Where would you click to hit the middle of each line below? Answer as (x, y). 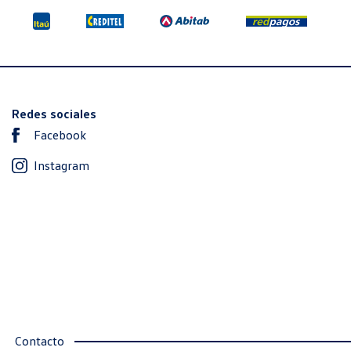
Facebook (60, 134)
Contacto (39, 340)
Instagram (62, 165)
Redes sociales (54, 113)
